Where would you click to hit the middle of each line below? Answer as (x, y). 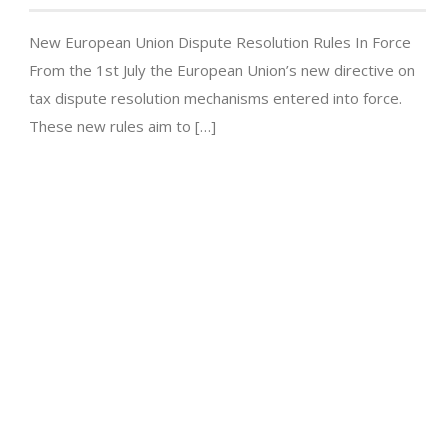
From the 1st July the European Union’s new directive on (222, 70)
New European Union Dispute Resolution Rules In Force (220, 42)
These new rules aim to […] (122, 126)
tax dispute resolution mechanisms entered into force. (215, 98)
